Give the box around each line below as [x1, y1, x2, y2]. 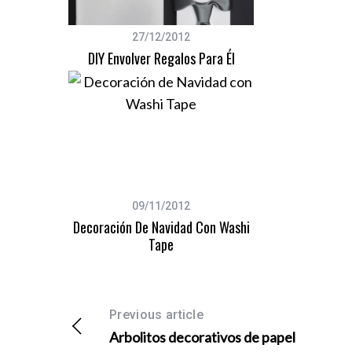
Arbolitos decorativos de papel [109, 328, 295, 346]
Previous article [109, 307, 204, 323]
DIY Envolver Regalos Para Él [87, 48, 235, 69]
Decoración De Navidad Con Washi [72, 217, 250, 238]
